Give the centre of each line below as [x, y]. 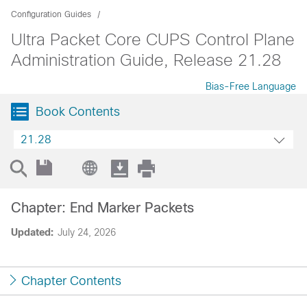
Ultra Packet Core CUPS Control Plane [153, 39]
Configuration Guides [51, 14]
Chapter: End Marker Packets [102, 208]
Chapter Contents [71, 281]
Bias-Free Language [251, 86]
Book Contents [78, 112]
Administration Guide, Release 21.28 [146, 60]
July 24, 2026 [87, 232]
